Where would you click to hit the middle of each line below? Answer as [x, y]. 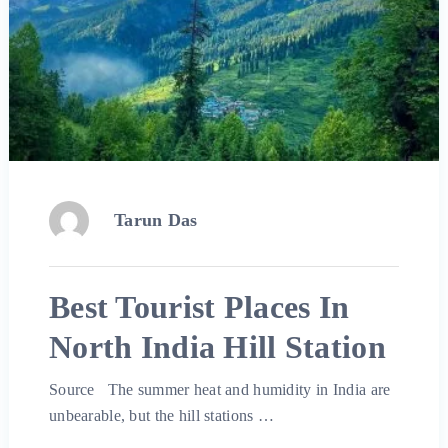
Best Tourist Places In [199, 307]
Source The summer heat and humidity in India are [219, 390]
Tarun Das [155, 220]
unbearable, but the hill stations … [161, 416]
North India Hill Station [217, 347]
